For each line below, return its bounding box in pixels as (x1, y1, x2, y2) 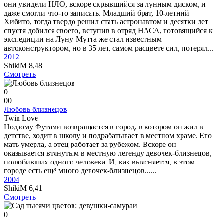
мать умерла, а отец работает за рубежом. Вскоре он (4, 140, 176, 148)
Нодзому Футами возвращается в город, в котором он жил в (4, 123, 203, 131)
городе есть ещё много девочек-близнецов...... (4, 166, 156, 175)
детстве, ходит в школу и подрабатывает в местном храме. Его (4, 131, 212, 140)
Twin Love (4, 114, 38, 122)
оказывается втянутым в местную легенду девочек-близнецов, (4, 149, 212, 157)
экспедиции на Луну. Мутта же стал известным (4, 35, 162, 43)
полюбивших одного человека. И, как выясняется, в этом (4, 158, 195, 166)
